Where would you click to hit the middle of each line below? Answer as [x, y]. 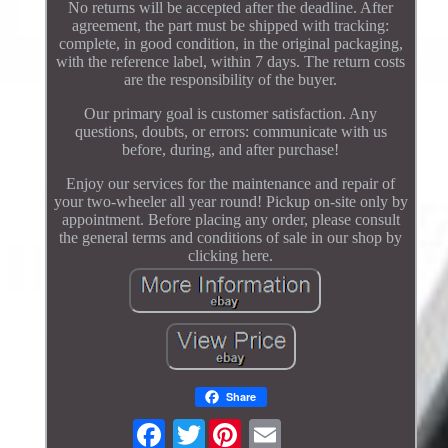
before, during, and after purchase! [231, 149]
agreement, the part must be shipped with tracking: [231, 25]
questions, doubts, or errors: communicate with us [230, 131]
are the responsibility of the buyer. [231, 79]
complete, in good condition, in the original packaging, [230, 43]
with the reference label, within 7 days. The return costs [231, 61]
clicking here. [231, 255]
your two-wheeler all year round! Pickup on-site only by [230, 201]
